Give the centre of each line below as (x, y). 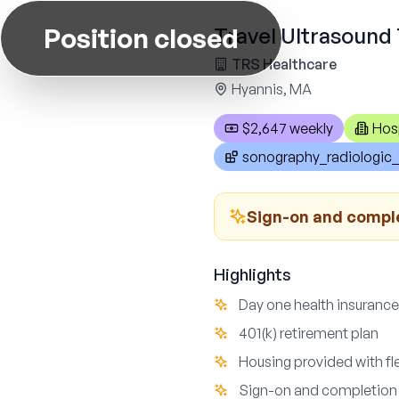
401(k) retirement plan (309, 333)
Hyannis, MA (272, 89)
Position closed (141, 38)
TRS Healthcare (284, 64)
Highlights (252, 274)
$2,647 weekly (288, 128)
